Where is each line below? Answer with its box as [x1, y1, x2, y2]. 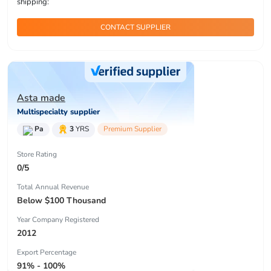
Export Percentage [17, 247, 76, 257]
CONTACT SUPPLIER [100, 22, 171, 33]
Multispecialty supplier [17, 106, 100, 118]
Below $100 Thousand [17, 194, 106, 206]
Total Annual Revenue [17, 181, 89, 192]
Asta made [17, 91, 65, 105]
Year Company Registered [17, 214, 99, 224]
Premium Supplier [103, 124, 162, 134]
